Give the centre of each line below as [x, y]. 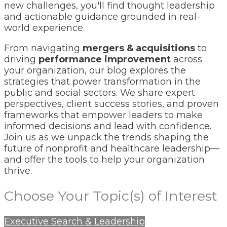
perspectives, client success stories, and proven [111, 104]
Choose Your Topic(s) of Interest [111, 196]
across [186, 60]
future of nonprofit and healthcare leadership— [112, 149]
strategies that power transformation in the [102, 82]
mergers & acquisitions [139, 48]
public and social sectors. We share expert [100, 93]
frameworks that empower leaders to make [103, 115]
